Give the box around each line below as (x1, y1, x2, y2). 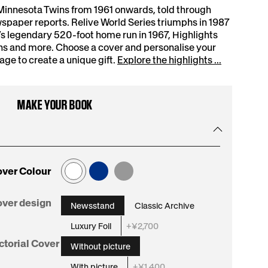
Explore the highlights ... (117, 54, 221, 66)
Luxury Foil (70, 220, 111, 232)
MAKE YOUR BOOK (17, 98, 93, 112)
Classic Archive (134, 200, 194, 211)
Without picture (70, 240, 130, 252)
